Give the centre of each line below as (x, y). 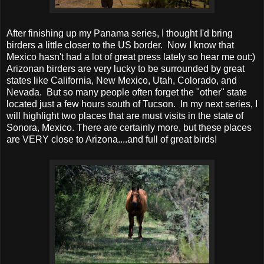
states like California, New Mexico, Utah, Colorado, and (122, 80)
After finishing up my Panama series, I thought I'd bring (120, 33)
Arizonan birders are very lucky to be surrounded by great (126, 68)
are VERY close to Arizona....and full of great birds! (112, 139)
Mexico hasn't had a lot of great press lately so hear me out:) (132, 57)
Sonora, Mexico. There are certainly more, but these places (129, 127)
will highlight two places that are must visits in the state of (125, 115)
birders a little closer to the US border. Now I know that (120, 45)
